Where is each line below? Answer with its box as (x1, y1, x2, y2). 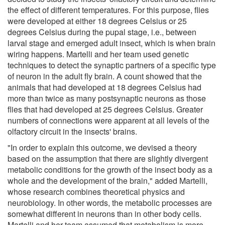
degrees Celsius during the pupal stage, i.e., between (8, 26, 196, 38)
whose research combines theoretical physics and (8, 185, 185, 197)
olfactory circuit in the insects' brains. (8, 125, 137, 137)
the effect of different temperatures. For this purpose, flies (8, 4, 209, 16)
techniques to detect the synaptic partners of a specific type (8, 59, 216, 71)
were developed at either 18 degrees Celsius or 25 (8, 15, 187, 27)
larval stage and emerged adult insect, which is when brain (8, 37, 215, 49)
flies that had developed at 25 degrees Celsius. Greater (8, 103, 203, 115)
